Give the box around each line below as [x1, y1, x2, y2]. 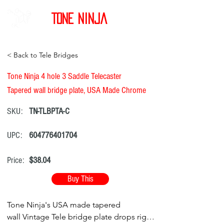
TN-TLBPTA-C [29, 106, 69, 116]
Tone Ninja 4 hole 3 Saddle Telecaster [7, 71, 121, 81]
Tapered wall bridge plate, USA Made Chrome [7, 85, 146, 95]
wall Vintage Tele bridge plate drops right [7, 212, 153, 221]
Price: [7, 155, 24, 165]
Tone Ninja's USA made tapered [7, 200, 120, 209]
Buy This [67, 174, 93, 183]
